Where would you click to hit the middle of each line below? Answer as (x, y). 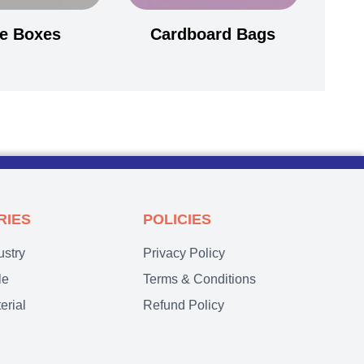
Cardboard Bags (213, 35)
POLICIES (177, 220)
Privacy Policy (184, 253)
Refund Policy (184, 305)
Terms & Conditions (199, 279)
